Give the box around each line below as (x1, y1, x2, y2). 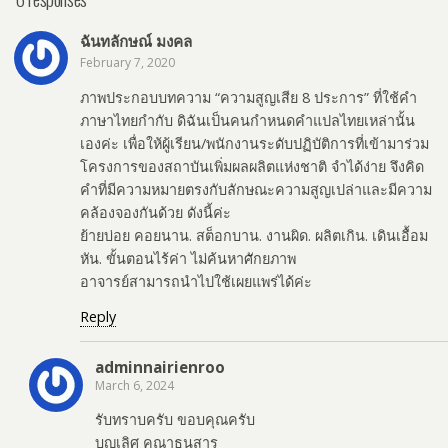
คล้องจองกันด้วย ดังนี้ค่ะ (80, 202, 231, 222)
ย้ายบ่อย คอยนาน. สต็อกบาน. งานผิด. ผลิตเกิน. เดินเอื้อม (80, 225, 428, 245)
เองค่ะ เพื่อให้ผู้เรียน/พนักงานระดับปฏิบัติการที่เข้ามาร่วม (80, 133, 429, 153)
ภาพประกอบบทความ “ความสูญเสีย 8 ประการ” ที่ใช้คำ (80, 87, 417, 107)
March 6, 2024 (95, 376, 174, 394)
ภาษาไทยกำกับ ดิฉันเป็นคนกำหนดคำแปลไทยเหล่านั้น (80, 110, 415, 130)
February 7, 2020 (80, 54, 175, 72)
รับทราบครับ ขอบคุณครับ (95, 410, 255, 429)
